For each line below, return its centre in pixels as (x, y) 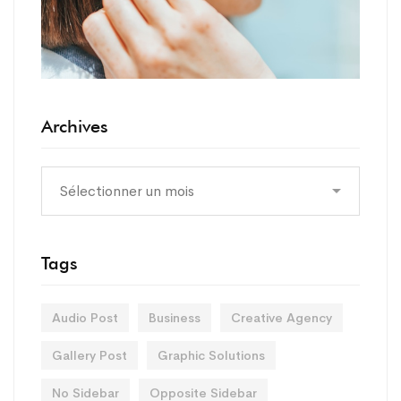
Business (175, 318)
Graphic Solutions (211, 356)
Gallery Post (90, 356)
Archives (75, 127)
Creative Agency (282, 318)
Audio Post (85, 318)
